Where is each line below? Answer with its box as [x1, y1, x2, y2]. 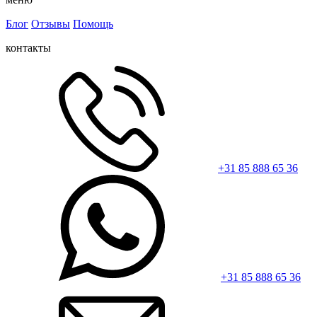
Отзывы [31, 17, 70, 30]
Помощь [73, 17, 113, 30]
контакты [6, 41, 51, 54]
